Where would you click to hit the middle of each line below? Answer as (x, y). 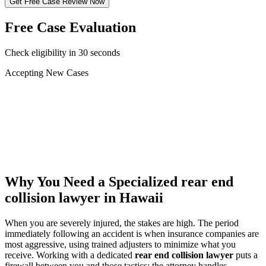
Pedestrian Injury (58, 126)
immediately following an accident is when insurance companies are (132, 233)
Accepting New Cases (47, 72)
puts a (246, 255)
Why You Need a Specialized (93, 181)
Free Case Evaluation (70, 27)
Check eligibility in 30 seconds (62, 52)
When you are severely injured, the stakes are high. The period (122, 223)
